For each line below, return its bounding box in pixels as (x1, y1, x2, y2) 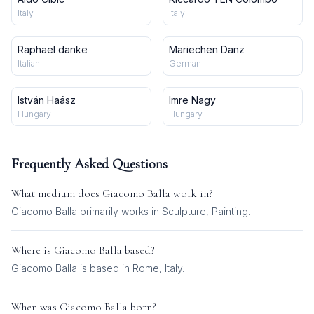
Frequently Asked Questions (11, 156, 168, 172)
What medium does (11, 186, 102, 200)
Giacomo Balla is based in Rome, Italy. (11, 262, 184, 274)
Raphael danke (18, 43, 88, 55)
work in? (170, 186, 213, 200)
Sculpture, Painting (162, 205, 248, 217)
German (169, 58, 201, 69)
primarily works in (77, 205, 162, 217)
